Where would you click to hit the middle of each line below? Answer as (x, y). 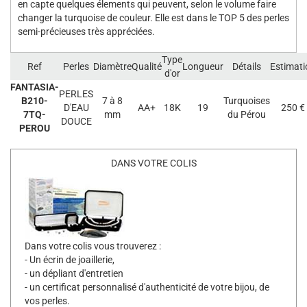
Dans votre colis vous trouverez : (93, 246)
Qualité (147, 66)
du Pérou (247, 114)
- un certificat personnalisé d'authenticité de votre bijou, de (147, 287)
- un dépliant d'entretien (74, 273)
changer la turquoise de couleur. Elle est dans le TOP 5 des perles (153, 17)
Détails (247, 66)
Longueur (203, 66)
